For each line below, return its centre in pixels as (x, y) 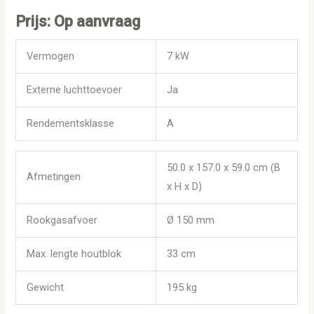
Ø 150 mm (191, 220)
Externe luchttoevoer (75, 89)
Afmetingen (54, 177)
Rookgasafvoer (62, 220)
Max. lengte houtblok (74, 254)
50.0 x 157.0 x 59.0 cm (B (224, 168)
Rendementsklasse (71, 123)
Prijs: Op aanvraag (78, 22)
